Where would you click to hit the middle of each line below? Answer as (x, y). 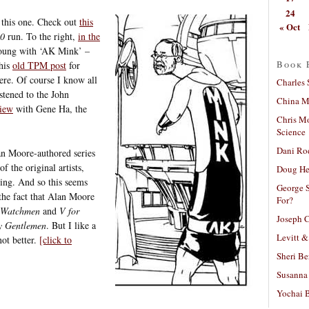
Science (291, 131)
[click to (56, 239)
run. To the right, (41, 36)
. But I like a (71, 225)
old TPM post (39, 65)
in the (89, 36)
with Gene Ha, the (50, 108)
